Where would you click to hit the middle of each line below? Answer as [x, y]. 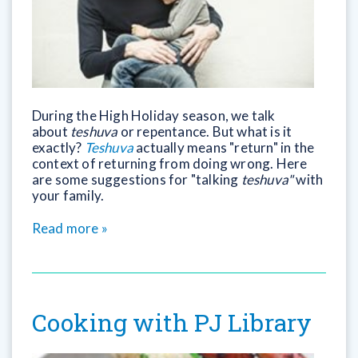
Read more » [70, 229]
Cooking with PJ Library [172, 323]
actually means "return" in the [224, 147]
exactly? [58, 147]
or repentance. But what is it [206, 131]
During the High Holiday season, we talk [153, 115]
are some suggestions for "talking [136, 179]
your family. [68, 195]
